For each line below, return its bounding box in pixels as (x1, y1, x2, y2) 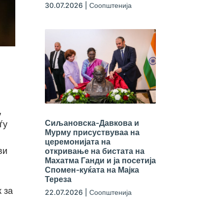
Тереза (44, 174, 72, 184)
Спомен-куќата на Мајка (44, 164, 139, 175)
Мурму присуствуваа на (44, 127, 140, 137)
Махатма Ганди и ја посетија (44, 155, 156, 165)
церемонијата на (44, 136, 110, 147)
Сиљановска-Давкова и (44, 117, 139, 128)
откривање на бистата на (44, 146, 145, 156)
